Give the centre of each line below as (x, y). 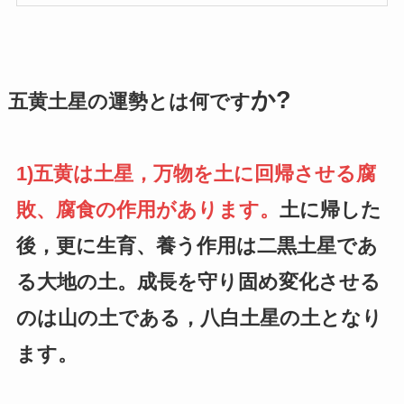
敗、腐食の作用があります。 (147, 210)
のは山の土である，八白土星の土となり (199, 318)
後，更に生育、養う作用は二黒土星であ (197, 246)
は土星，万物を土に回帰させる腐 (224, 174)
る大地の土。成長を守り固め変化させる (198, 282)
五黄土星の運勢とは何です (129, 102)
